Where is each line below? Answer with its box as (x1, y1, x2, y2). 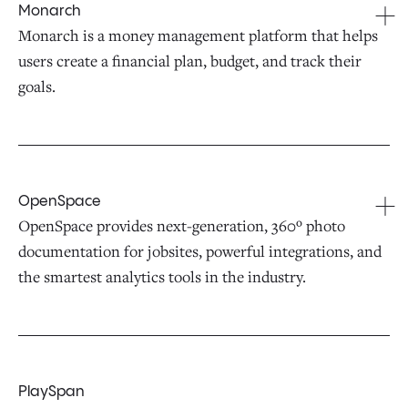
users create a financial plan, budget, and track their (18, 50, 362, 71)
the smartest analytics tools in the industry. (18, 266, 306, 287)
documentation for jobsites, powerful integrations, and (18, 240, 382, 261)
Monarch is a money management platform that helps (18, 25, 378, 46)
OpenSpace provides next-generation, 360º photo (18, 215, 345, 236)
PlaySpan (18, 384, 85, 400)
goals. (18, 76, 56, 97)
